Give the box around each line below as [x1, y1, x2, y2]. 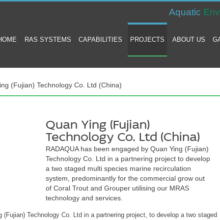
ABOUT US [172, 36, 205, 43]
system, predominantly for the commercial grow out [45, 174, 205, 182]
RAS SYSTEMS [24, 36, 71, 43]
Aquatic [169, 7, 201, 17]
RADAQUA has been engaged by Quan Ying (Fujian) [45, 144, 209, 153]
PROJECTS [130, 36, 165, 43]
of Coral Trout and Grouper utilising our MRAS [45, 184, 189, 192]
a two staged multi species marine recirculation [45, 164, 191, 172]
